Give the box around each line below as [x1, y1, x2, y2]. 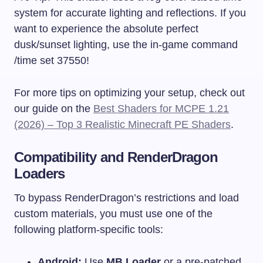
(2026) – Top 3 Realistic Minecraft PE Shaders [14, 118, 231, 130]
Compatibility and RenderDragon [14, 149, 218, 165]
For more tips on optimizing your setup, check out [14, 86, 245, 99]
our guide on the [14, 102, 93, 114]
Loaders [14, 165, 65, 181]
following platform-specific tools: [14, 223, 163, 235]
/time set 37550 [14, 54, 86, 66]
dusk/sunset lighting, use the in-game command [14, 38, 238, 50]
